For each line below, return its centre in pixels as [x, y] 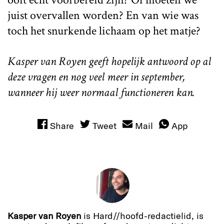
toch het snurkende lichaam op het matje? [104, 30]
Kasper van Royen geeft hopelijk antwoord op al [109, 61]
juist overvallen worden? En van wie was [103, 15]
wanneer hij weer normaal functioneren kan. [101, 92]
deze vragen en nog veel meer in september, [96, 76]
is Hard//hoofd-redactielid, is [142, 216]
